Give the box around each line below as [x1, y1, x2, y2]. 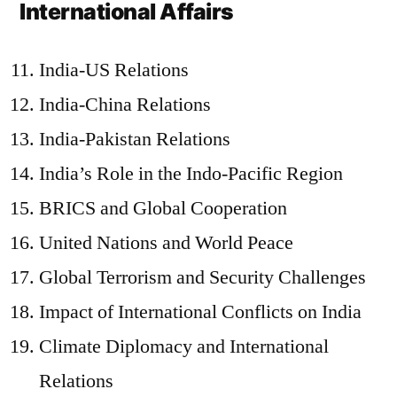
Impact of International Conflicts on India [39, 300, 362, 324]
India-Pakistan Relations [39, 127, 230, 152]
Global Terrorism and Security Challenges [39, 265, 366, 290]
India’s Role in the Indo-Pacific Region [39, 161, 343, 186]
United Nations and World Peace [39, 230, 293, 255]
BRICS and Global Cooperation [39, 196, 287, 221]
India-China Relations [39, 92, 211, 117]
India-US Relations [39, 58, 189, 82]
